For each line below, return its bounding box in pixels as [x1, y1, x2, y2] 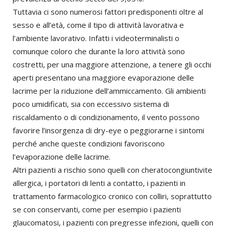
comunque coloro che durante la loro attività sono [13, 46, 185, 57]
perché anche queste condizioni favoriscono [13, 138, 165, 149]
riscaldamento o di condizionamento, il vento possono [13, 112, 200, 123]
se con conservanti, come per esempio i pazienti [13, 204, 181, 215]
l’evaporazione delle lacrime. [13, 152, 110, 162]
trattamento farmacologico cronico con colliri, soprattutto [13, 191, 212, 202]
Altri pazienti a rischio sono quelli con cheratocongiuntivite [13, 165, 212, 175]
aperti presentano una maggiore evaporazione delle [13, 72, 194, 83]
